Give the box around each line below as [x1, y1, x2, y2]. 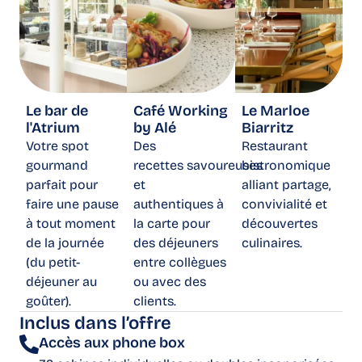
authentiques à [133, 196, 225, 212]
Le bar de [26, 101, 88, 120]
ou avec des [133, 273, 207, 289]
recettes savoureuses [133, 157, 263, 173]
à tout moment [26, 215, 116, 231]
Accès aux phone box [39, 333, 185, 351]
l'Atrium [26, 118, 80, 137]
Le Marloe [241, 101, 309, 120]
